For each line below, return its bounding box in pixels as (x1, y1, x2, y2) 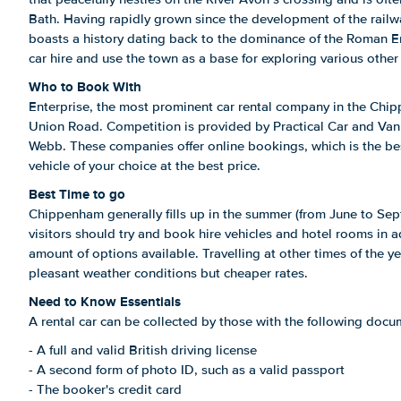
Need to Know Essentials (29, 292, 181, 311)
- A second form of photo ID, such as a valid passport (29, 362, 345, 378)
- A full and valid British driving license (29, 342, 257, 358)
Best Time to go (29, 184, 125, 204)
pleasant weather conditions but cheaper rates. (29, 265, 308, 281)
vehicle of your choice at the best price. (29, 158, 260, 174)
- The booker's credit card (29, 381, 182, 397)
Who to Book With (29, 77, 141, 97)
